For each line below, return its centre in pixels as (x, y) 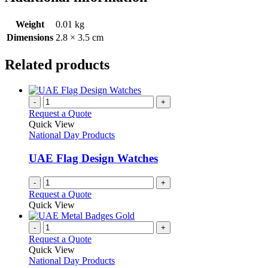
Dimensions (30, 38)
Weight (30, 25)
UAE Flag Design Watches (93, 158)
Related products (57, 65)
